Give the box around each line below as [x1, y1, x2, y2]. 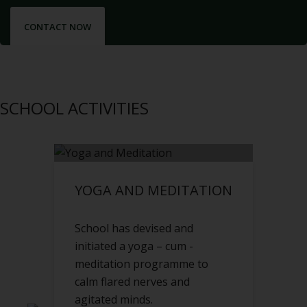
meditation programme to [75, 256, 208, 272]
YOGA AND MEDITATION [75, 181, 232, 200]
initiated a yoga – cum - [75, 238, 193, 254]
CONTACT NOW [24, 21, 91, 34]
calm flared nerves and [75, 274, 190, 290]
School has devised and [75, 221, 193, 236]
